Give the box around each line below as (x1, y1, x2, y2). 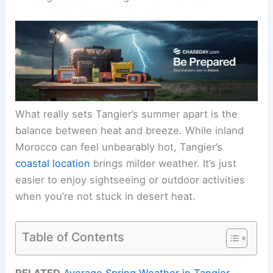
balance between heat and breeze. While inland (15, 124, 244, 137)
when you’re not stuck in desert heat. (15, 190, 196, 203)
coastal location (15, 157, 91, 170)
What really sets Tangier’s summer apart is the (15, 108, 238, 121)
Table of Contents (22, 229, 125, 244)
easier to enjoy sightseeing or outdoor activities (15, 174, 246, 186)
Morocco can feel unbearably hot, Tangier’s (15, 141, 223, 154)
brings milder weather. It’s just (90, 157, 237, 170)
